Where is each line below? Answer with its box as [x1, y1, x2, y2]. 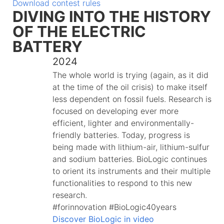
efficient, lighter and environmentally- [52, 117, 194, 128]
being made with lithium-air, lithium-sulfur [52, 141, 209, 152]
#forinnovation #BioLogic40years [52, 201, 176, 212]
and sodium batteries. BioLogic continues [52, 153, 207, 164]
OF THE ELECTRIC [12, 22, 146, 40]
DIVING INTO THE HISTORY [12, 7, 211, 25]
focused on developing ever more [52, 105, 178, 116]
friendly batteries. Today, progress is [52, 129, 190, 140]
